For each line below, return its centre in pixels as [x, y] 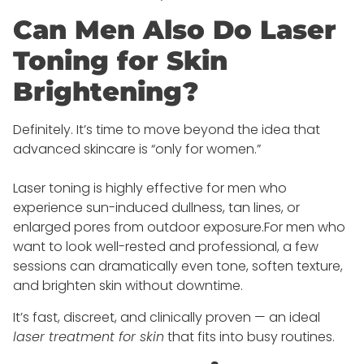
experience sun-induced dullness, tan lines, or [156, 208]
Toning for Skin [120, 61]
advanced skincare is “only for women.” [137, 149]
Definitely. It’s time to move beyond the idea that [167, 130]
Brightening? [106, 92]
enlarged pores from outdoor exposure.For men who [179, 227]
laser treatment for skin [89, 336]
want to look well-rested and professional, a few [166, 247]
